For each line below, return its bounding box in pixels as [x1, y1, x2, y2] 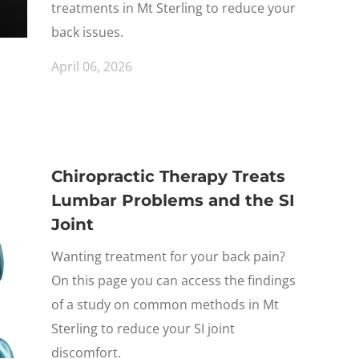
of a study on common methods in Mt [51, 296, 279, 313]
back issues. [51, 23, 123, 41]
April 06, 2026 [51, 58, 132, 75]
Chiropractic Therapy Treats [51, 167, 285, 186]
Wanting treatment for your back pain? [51, 248, 285, 265]
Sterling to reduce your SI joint [51, 320, 235, 337]
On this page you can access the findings [51, 272, 296, 289]
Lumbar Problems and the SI [51, 191, 295, 210]
